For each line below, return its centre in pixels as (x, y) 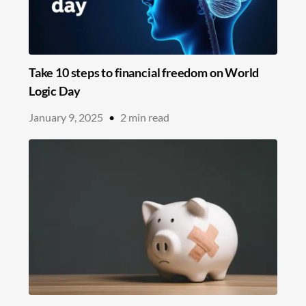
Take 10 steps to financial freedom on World (144, 73)
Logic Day (55, 91)
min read (149, 117)
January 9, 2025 (66, 117)
